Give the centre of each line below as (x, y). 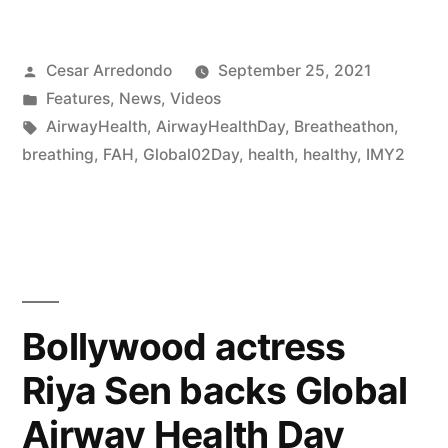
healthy (330, 154)
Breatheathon (343, 126)
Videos (195, 98)
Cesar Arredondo (108, 70)
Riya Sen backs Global (215, 390)
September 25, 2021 (294, 70)
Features (77, 98)
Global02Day (191, 154)
